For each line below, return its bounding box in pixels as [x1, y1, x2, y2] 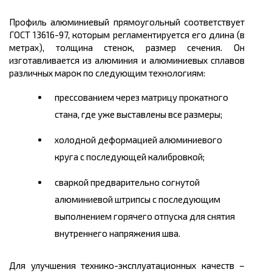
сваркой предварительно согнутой [55, 176, 200, 188]
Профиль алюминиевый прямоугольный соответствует [9, 16, 245, 27]
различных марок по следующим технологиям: [9, 67, 205, 78]
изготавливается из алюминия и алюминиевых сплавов [9, 54, 245, 66]
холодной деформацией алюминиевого [55, 134, 222, 145]
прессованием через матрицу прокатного [55, 91, 228, 103]
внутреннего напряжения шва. [55, 227, 180, 239]
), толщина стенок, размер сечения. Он [39, 41, 245, 53]
